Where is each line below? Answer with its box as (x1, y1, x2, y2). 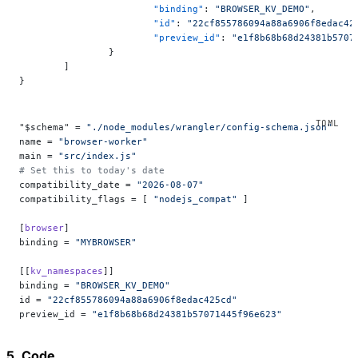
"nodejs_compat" (153, 193, 237, 205)
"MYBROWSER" (75, 236, 137, 248)
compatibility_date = (19, 178, 137, 190)
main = (19, 149, 58, 161)
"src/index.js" (58, 149, 137, 161)
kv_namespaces (30, 265, 103, 276)
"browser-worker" (58, 135, 148, 147)
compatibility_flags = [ (19, 193, 153, 205)
